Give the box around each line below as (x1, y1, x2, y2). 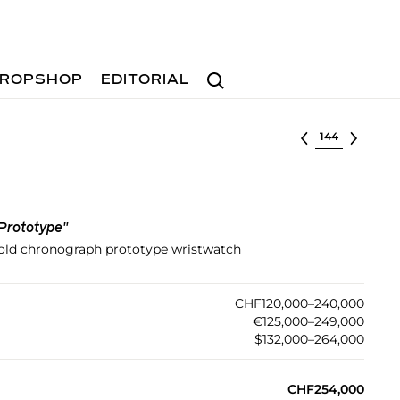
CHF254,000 (287, 381, 364, 397)
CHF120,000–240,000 (234, 296, 364, 312)
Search (199, 63, 246, 80)
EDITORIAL (101, 73, 191, 87)
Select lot (314, 127, 376, 143)
